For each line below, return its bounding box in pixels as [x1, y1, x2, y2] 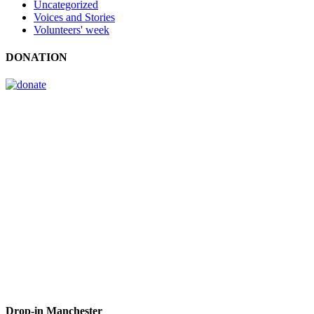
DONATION [6, 50, 67, 63]
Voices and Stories [34, 11, 115, 23]
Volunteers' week [34, 23, 109, 36]
